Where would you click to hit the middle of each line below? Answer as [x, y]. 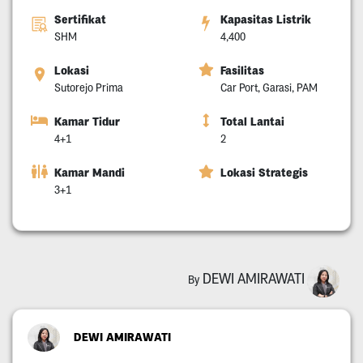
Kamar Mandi [89, 173]
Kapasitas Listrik [266, 20]
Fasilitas [242, 71]
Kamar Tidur [87, 122]
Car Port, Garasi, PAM [269, 88]
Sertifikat [80, 20]
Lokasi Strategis [264, 173]
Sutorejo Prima [88, 88]
